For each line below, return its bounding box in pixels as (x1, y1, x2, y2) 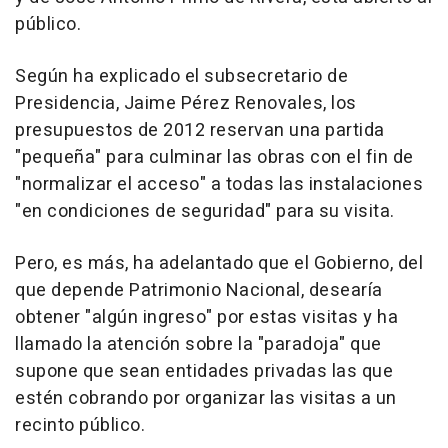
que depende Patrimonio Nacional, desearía (15, 276, 383, 304)
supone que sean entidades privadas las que (15, 357, 393, 385)
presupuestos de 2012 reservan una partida (15, 116, 385, 144)
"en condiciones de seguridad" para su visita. (15, 197, 395, 225)
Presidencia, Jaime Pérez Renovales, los (15, 89, 357, 117)
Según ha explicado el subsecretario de (15, 62, 348, 90)
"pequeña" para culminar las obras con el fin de (15, 143, 414, 171)
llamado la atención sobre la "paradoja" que (15, 330, 382, 358)
